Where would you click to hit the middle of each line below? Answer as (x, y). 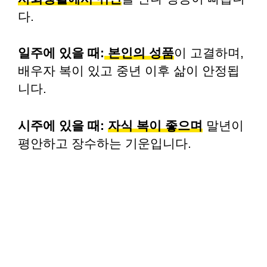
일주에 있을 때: (61, 53)
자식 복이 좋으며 (155, 125)
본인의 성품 (139, 53)
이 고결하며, (209, 53)
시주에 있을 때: (61, 125)
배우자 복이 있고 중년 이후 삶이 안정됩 (129, 71)
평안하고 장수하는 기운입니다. (105, 143)
